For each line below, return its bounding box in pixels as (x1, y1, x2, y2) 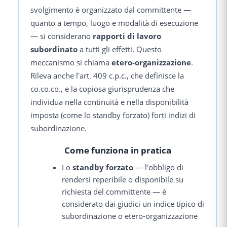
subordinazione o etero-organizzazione (62, 210, 198, 221)
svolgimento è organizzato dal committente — (30, 4, 191, 15)
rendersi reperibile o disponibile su (62, 174, 184, 184)
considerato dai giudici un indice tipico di (62, 198, 205, 209)
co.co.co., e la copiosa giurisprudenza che (30, 83, 174, 94)
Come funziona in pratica (64, 144, 171, 157)
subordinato (30, 44, 78, 54)
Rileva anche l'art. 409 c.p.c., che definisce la (30, 70, 184, 81)
